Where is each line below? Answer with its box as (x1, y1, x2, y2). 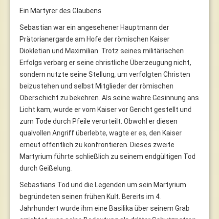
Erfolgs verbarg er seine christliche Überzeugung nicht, (20, 58, 191, 66)
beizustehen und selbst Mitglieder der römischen (20, 82, 174, 90)
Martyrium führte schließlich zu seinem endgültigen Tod (20, 152, 196, 160)
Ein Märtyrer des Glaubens (20, 6, 102, 15)
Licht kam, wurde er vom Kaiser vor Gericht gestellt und (20, 105, 192, 113)
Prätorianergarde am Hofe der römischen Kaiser (20, 35, 170, 43)
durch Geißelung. (20, 164, 72, 172)
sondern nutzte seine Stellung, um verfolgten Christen (20, 70, 190, 78)
